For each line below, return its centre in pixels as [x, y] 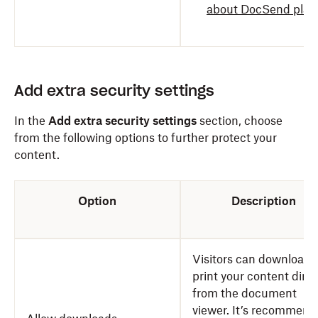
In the [31, 121]
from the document [245, 293]
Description [263, 201]
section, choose [240, 121]
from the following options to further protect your [146, 138]
